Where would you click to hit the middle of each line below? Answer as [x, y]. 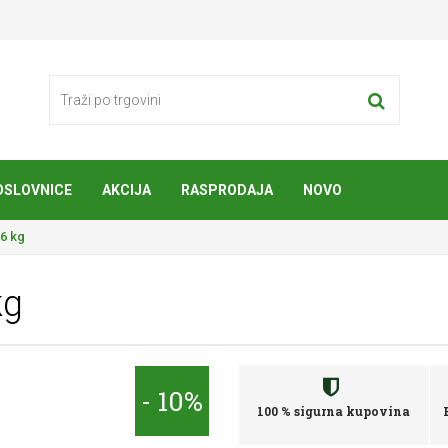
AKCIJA [126, 190]
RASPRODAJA [227, 190]
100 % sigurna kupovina [334, 411]
